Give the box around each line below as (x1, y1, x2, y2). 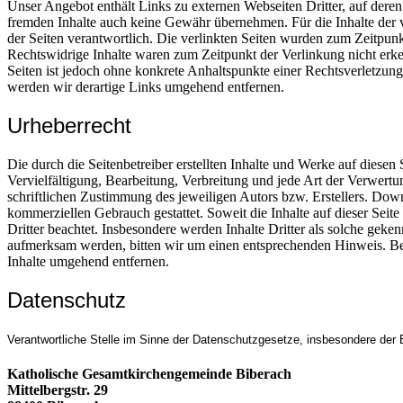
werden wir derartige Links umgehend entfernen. (7, 79, 284, 95)
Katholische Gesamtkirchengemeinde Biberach (7, 366, 291, 382)
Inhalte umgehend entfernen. (7, 254, 169, 270)
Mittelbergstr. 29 (7, 382, 108, 399)
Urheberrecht (7, 113, 131, 139)
